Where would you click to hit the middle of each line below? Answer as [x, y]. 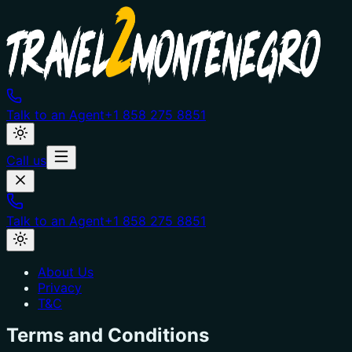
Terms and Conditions [108, 335]
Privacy [60, 288]
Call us [26, 160]
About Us [66, 272]
